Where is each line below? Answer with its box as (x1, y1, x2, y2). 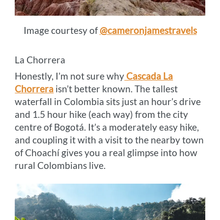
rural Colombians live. (15, 160, 106, 171)
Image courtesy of (23, 24, 100, 36)
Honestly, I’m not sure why (15, 70, 125, 82)
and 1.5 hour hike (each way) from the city (15, 109, 189, 120)
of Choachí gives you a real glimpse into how (15, 147, 198, 159)
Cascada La (124, 70, 173, 82)
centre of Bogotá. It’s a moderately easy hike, (15, 121, 199, 133)
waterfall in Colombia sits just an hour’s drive (15, 96, 201, 108)
